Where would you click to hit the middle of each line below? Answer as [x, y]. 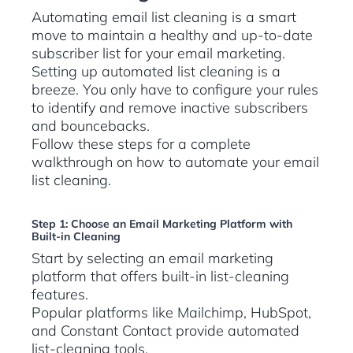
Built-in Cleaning [76, 237]
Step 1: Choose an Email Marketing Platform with [162, 224]
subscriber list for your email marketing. [160, 54]
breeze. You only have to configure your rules [175, 90]
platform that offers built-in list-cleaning [160, 277]
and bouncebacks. [91, 126]
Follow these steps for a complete [141, 144]
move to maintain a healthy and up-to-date [172, 35]
